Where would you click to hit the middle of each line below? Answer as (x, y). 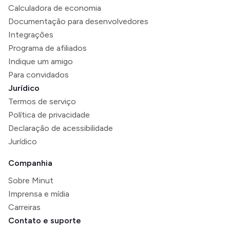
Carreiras (24, 207)
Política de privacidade (49, 115)
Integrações (31, 35)
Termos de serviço (42, 101)
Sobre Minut (31, 180)
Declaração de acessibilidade (61, 128)
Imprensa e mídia (39, 194)
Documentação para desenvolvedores (78, 21)
